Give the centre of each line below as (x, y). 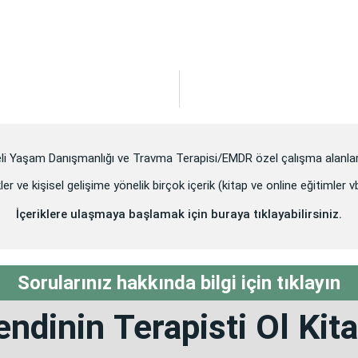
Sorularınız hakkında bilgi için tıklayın (179, 282)
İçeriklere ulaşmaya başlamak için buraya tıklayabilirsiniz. (179, 214)
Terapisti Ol (201, 326)
